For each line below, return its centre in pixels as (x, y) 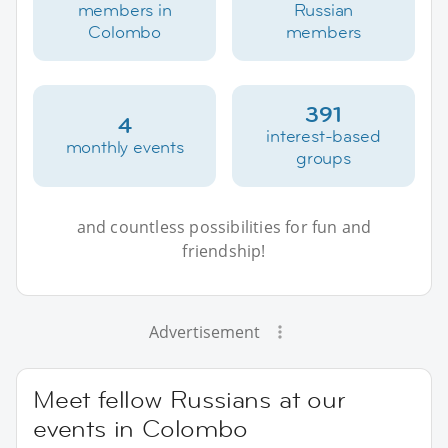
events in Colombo (140, 428)
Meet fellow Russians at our (189, 399)
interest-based (323, 135)
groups (323, 157)
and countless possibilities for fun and (224, 226)
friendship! (224, 250)
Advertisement (204, 331)
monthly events (124, 146)
